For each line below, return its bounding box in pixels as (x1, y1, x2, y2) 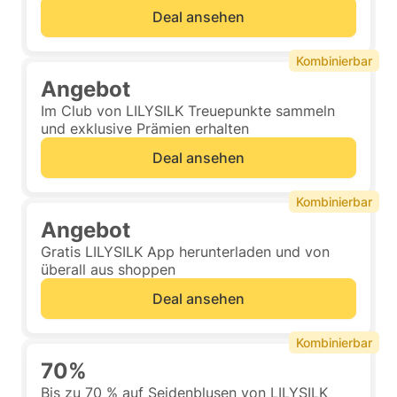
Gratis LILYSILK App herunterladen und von (41, 243, 330, 261)
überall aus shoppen (41, 261, 175, 278)
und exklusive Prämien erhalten (41, 120, 249, 137)
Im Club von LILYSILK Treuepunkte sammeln (41, 102, 335, 120)
